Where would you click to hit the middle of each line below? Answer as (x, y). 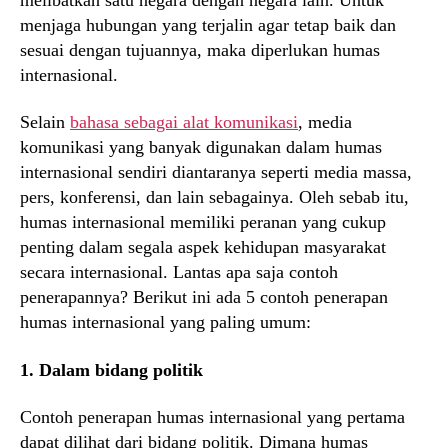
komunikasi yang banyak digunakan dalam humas (201, 147)
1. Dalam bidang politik (111, 369)
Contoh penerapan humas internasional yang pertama (212, 417)
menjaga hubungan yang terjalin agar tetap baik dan (208, 24)
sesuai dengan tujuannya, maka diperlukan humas (200, 49)
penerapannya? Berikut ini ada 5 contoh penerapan (204, 297)
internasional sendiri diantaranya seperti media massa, (216, 172)
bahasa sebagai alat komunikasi (184, 122)
